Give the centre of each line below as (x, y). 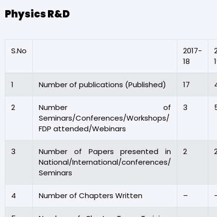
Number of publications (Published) (102, 84)
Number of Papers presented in (105, 151)
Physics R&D (37, 14)
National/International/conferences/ (105, 162)
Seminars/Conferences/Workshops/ (104, 118)
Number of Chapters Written (91, 195)
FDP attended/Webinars (82, 128)
